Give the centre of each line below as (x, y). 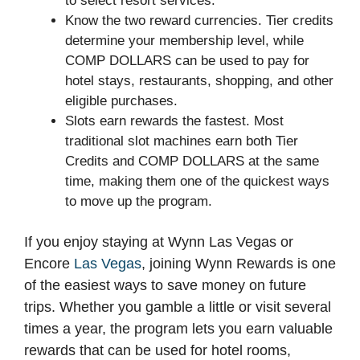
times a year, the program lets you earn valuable (178, 329)
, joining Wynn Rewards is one (239, 264)
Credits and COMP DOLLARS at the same (192, 161)
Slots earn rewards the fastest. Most (174, 121)
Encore (49, 264)
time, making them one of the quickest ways (197, 181)
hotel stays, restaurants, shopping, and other (199, 80)
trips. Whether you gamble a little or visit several (178, 307)
